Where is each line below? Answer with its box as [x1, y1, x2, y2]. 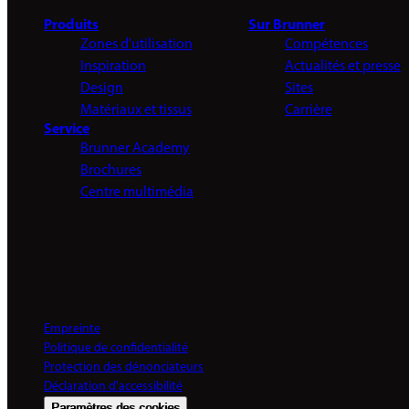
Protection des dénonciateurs [44, 360, 204, 374]
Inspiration [80, 58, 146, 74]
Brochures [80, 163, 142, 178]
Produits [44, 17, 99, 33]
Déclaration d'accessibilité [44, 379, 183, 393]
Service [44, 121, 89, 137]
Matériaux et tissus [80, 102, 192, 118]
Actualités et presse [284, 58, 401, 74]
